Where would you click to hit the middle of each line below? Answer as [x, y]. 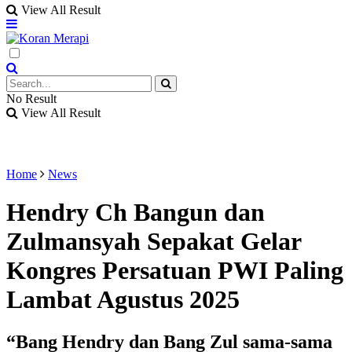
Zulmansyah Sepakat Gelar [154, 242]
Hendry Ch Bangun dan [136, 213]
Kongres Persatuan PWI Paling [175, 271]
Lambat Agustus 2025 [123, 300]
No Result [31, 99]
